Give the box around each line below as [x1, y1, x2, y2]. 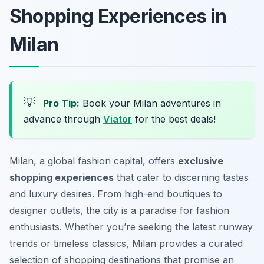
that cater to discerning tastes [114, 171, 249, 184]
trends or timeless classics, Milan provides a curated [9, 237, 243, 250]
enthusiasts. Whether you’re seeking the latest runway [9, 221, 253, 233]
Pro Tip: [43, 97, 80, 110]
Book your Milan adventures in [80, 97, 221, 110]
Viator [103, 113, 132, 126]
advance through [24, 113, 103, 126]
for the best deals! [132, 113, 216, 126]
